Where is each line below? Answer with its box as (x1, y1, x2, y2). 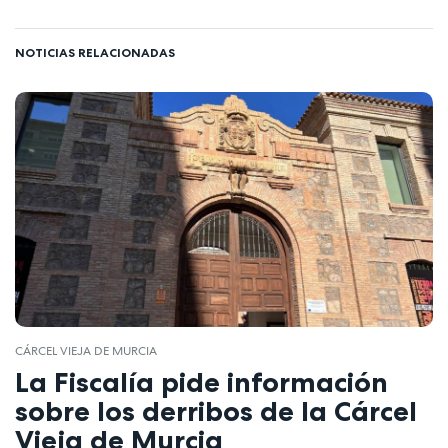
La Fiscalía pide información (15, 364, 388, 399)
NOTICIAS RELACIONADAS (15, 44, 175, 60)
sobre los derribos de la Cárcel (15, 393, 417, 428)
